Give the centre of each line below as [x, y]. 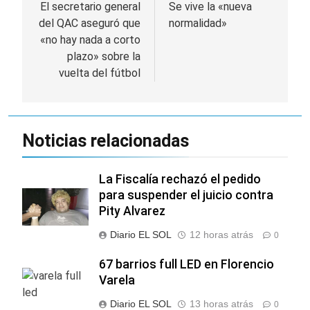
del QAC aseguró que [90, 23]
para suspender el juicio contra [186, 195]
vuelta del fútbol [100, 73]
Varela [117, 280]
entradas [69, 34]
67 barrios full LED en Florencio [186, 264]
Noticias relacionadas [106, 140]
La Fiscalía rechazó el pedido [180, 179]
